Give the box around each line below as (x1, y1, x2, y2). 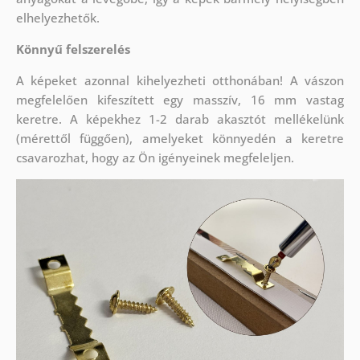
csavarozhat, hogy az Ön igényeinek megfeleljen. (15, 149, 294, 166)
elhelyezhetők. (15, 10, 100, 27)
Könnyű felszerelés (15, 41, 130, 58)
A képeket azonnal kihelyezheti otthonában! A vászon (15, 72, 345, 89)
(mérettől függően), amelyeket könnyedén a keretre (15, 130, 345, 147)
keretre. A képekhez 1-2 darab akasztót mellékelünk (15, 111, 345, 128)
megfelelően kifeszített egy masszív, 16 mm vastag (15, 92, 345, 108)
